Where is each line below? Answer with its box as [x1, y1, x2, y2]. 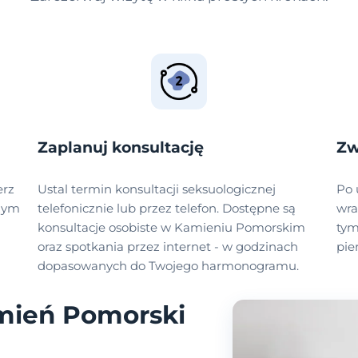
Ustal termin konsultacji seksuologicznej [38, 181, 276, 197]
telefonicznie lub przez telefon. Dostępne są [38, 201, 296, 217]
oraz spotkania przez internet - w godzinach [38, 239, 299, 255]
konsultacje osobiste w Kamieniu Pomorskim [38, 220, 306, 236]
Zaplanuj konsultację [38, 138, 205, 157]
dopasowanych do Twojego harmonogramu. [38, 258, 300, 274]
